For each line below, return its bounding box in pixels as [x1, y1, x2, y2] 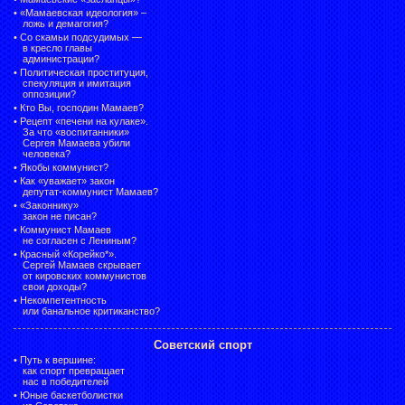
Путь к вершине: [20, 353, 96, 365]
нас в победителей [23, 375, 108, 387]
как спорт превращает [23, 364, 125, 376]
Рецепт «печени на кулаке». [20, 115, 148, 127]
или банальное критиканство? [23, 305, 160, 316]
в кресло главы [23, 42, 92, 53]
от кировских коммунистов [23, 269, 146, 281]
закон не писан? [23, 210, 97, 221]
